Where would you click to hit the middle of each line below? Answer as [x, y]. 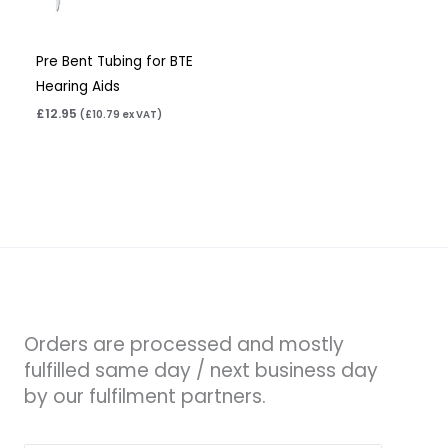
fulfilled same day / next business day [201, 371]
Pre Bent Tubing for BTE [115, 62]
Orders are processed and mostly [184, 345]
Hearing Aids [78, 87]
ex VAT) [141, 114]
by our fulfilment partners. [145, 397]
